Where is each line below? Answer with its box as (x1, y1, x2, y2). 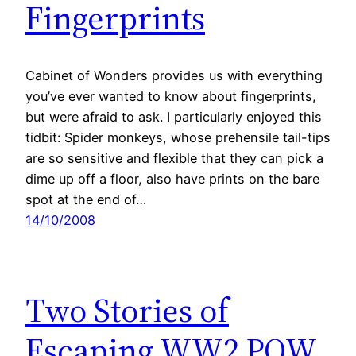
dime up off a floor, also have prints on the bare (25, 170, 319, 187)
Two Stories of (25, 286, 229, 333)
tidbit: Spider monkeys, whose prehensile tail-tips (25, 129, 331, 145)
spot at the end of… (25, 191, 146, 207)
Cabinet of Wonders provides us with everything (25, 67, 323, 83)
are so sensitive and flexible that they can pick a (25, 149, 323, 166)
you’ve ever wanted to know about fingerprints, (25, 87, 316, 104)
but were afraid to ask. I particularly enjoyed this (25, 108, 322, 125)
